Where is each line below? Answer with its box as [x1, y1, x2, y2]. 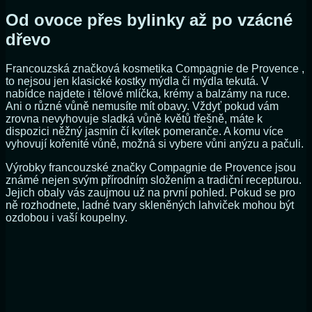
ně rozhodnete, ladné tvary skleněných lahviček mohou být [6, 199, 294, 212]
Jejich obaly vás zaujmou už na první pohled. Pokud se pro [6, 187, 295, 199]
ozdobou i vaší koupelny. [6, 212, 127, 224]
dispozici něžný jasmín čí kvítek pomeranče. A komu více [6, 125, 283, 138]
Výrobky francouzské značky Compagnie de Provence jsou [6, 162, 296, 174]
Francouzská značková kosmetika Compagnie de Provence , [6, 63, 304, 75]
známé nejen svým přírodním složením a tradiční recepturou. [6, 174, 302, 187]
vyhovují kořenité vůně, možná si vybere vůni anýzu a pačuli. [6, 138, 304, 150]
